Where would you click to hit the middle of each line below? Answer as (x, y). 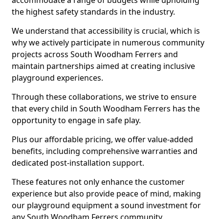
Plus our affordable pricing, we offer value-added (102, 139)
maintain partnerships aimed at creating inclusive (103, 66)
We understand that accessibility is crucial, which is (106, 31)
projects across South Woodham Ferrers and (95, 54)
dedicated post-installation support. (78, 163)
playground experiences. (57, 78)
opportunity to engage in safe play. (76, 120)
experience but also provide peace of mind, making (106, 194)
